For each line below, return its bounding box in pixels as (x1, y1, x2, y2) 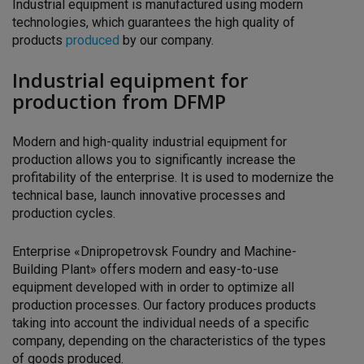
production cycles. (12, 205, 115, 221)
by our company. (119, 32, 214, 48)
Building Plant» (12, 261, 100, 277)
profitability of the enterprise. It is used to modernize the (12, 169, 334, 185)
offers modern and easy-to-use (100, 261, 279, 277)
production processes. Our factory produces (12, 297, 266, 313)
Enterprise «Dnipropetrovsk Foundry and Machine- (12, 243, 297, 259)
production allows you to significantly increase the (12, 151, 296, 167)
